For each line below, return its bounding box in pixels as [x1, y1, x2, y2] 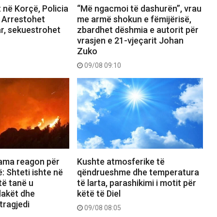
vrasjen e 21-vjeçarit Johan [77, 35, 184, 46]
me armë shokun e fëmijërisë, [77, 14, 191, 24]
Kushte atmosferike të [77, 156, 165, 167]
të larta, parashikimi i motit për [77, 177, 196, 188]
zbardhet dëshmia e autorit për [77, 24, 199, 35]
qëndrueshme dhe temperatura [77, 167, 199, 177]
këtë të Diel [77, 188, 121, 199]
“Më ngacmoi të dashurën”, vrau [77, 3, 201, 14]
